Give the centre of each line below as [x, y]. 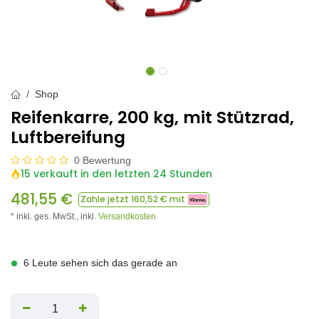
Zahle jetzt [106, 199]
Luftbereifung [68, 137]
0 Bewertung [103, 160]
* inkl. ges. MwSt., [46, 216]
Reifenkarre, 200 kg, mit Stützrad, [152, 117]
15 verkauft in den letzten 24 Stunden [116, 174]
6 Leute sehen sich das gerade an [100, 263]
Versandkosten [127, 216]
